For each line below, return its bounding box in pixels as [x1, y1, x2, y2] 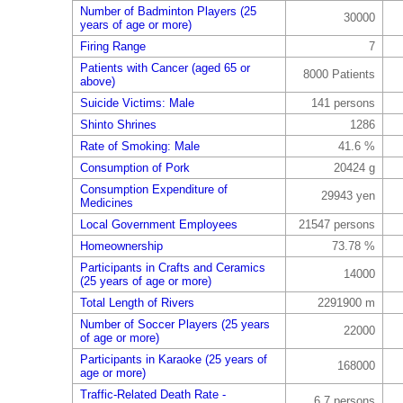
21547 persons [298, 218, 375, 231]
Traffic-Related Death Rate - [79, 388, 226, 401]
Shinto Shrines [79, 118, 157, 131]
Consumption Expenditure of [79, 183, 228, 196]
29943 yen [320, 189, 375, 202]
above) [79, 75, 115, 88]
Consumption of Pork [79, 161, 190, 175]
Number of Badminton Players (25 [79, 4, 256, 18]
